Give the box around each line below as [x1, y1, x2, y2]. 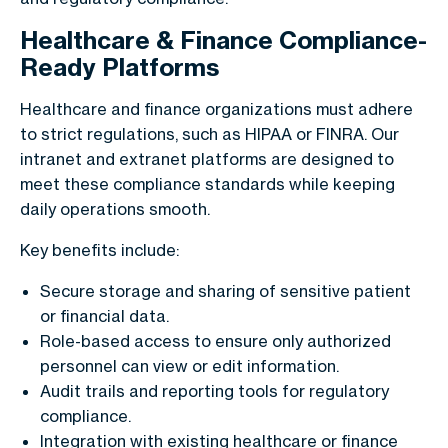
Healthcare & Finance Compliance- [20, 24, 427, 55]
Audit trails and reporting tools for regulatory [40, 380, 389, 401]
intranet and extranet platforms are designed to [20, 148, 394, 169]
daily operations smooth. [20, 198, 210, 219]
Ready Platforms [20, 51, 219, 82]
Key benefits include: [20, 239, 179, 260]
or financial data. [40, 305, 169, 326]
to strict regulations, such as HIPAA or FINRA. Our [20, 123, 399, 144]
